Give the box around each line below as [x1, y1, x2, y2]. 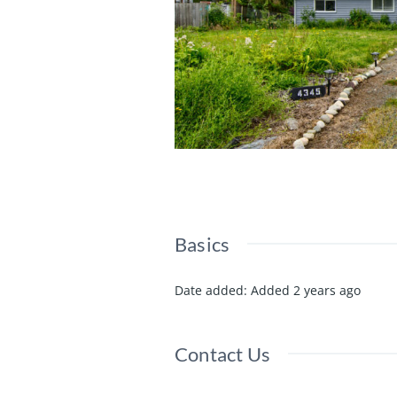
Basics [175, 231, 230, 256]
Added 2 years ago [251, 281, 361, 299]
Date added [175, 281, 244, 299]
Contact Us [175, 341, 270, 366]
